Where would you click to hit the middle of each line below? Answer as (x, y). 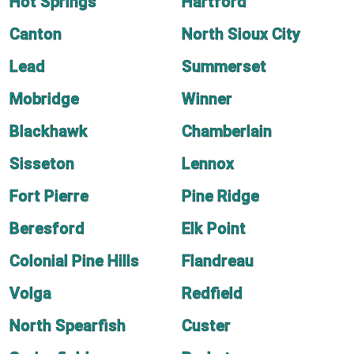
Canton (36, 34)
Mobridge (44, 99)
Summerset (224, 66)
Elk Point (214, 228)
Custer (206, 326)
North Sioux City (241, 34)
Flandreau (218, 261)
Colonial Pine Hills (74, 261)
